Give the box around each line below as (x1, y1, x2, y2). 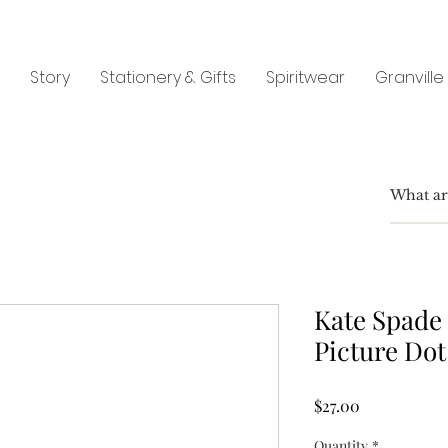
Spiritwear (266, 66, 345, 89)
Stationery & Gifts (100, 66, 236, 89)
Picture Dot (314, 333, 446, 368)
